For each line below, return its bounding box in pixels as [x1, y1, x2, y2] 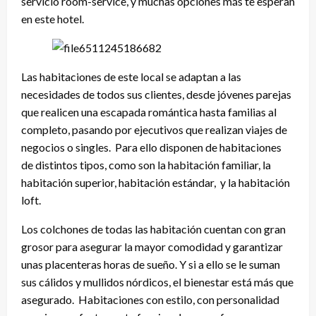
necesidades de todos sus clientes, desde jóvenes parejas [21, 87, 291, 102]
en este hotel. [21, 12, 84, 26]
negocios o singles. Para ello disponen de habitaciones [21, 140, 281, 154]
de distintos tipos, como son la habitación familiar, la [21, 158, 271, 172]
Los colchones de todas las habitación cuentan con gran [21, 222, 286, 236]
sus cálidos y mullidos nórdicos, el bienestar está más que [21, 275, 293, 289]
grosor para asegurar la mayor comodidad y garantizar [21, 240, 283, 254]
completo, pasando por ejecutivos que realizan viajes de [21, 123, 287, 137]
